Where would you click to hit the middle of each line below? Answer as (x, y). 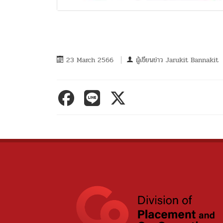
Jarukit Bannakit (192, 60)
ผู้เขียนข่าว (151, 60)
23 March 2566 (91, 60)
